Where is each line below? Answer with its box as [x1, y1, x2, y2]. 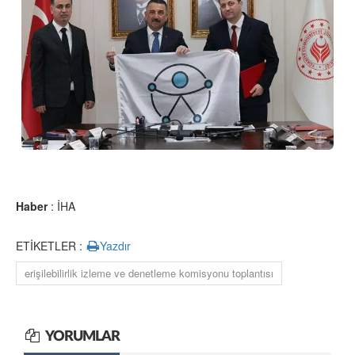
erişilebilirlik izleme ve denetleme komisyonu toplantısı [25, 265, 273, 281]
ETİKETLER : [16, 238, 86, 254]
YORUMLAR [44, 330, 120, 344]
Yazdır [100, 238, 132, 254]
